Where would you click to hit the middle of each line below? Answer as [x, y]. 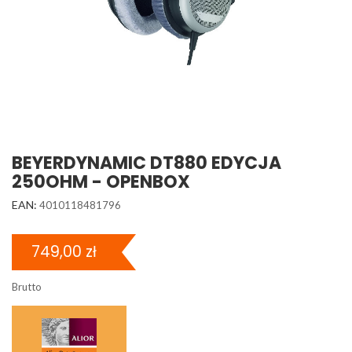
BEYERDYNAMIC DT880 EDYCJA [147, 163]
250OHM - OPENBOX [101, 182]
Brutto [27, 287]
